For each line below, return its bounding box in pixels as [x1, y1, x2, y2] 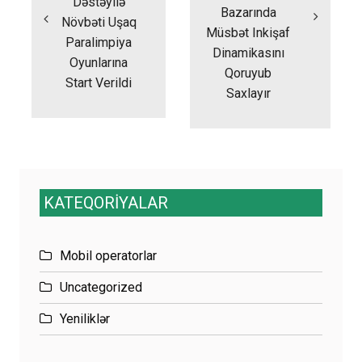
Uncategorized [60, 279, 142, 295]
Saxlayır [225, 85, 271, 101]
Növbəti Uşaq [61, 15, 137, 31]
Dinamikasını [212, 44, 284, 61]
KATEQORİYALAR [44, 192, 168, 213]
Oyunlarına [69, 55, 128, 71]
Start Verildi [65, 75, 133, 91]
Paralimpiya [65, 35, 133, 51]
